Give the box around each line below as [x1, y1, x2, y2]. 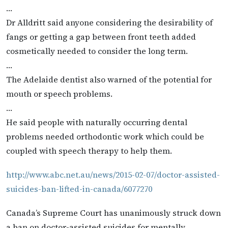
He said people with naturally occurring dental [6, 116, 187, 128]
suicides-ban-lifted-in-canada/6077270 [6, 183, 152, 195]
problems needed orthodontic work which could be [6, 130, 204, 142]
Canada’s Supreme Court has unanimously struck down [6, 207, 221, 219]
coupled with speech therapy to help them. [6, 145, 172, 156]
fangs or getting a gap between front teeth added [6, 31, 196, 42]
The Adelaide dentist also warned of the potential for [6, 73, 212, 85]
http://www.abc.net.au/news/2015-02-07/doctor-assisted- [6, 169, 220, 181]
